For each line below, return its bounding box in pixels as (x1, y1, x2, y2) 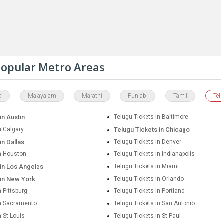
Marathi (82, 92, 102, 99)
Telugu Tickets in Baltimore (114, 113, 189, 120)
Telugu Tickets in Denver (114, 138, 182, 145)
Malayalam (28, 92, 56, 99)
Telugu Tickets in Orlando (114, 175, 184, 182)
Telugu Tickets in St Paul (114, 212, 181, 219)
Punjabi (128, 92, 147, 99)
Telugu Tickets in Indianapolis (114, 150, 195, 157)
